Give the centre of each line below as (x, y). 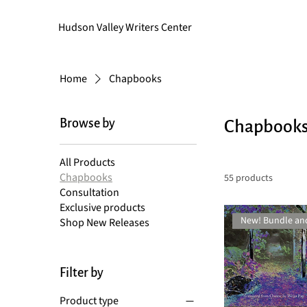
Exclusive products (103, 208)
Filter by (82, 273)
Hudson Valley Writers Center (125, 27)
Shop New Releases (105, 223)
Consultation (90, 193)
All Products (88, 162)
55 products (249, 178)
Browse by (88, 123)
